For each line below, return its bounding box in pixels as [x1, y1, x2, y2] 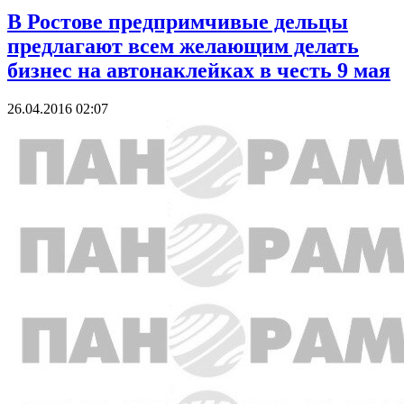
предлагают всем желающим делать [7, 34, 359, 59]
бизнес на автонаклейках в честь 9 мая [7, 59, 390, 83]
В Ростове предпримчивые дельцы [7, 10, 348, 34]
